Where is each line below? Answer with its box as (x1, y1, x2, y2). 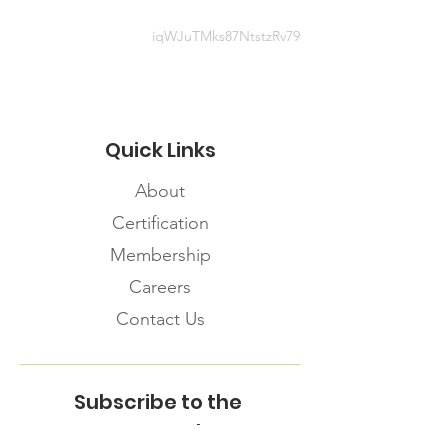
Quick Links (104, 136, 216, 164)
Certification (111, 212, 209, 234)
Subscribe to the (74, 388, 246, 416)
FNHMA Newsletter (67, 418, 253, 446)
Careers (129, 276, 191, 298)
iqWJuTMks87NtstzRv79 (152, 27, 300, 45)
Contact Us (115, 308, 205, 330)
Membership (109, 244, 211, 266)
